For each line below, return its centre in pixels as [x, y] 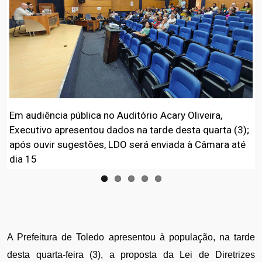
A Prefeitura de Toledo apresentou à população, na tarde [131, 237]
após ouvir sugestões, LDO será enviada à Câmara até [127, 145]
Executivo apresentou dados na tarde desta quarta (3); [129, 130]
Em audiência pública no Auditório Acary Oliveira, [116, 116]
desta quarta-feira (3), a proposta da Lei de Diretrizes [131, 255]
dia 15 [23, 159]
